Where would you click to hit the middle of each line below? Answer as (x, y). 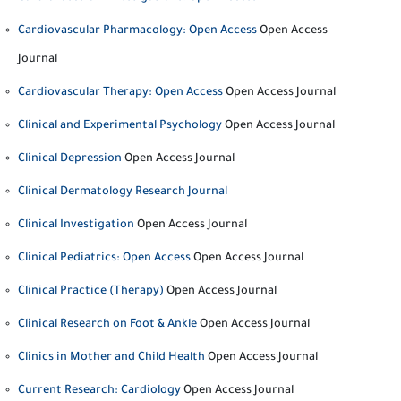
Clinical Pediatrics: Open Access (104, 259)
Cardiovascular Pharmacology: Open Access (137, 31)
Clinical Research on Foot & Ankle (107, 325)
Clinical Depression (70, 159)
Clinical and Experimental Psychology (120, 126)
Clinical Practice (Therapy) (91, 292)
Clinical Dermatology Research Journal (123, 192)
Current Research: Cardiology (99, 391)
